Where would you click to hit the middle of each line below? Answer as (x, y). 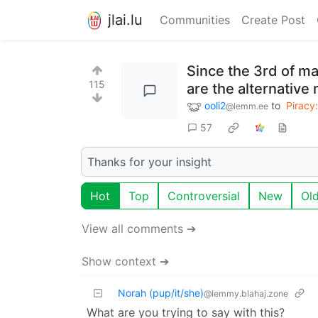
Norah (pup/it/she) (161, 292)
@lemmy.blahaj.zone (246, 293)
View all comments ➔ (139, 228)
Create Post (273, 20)
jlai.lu (125, 20)
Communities (195, 20)
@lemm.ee (247, 106)
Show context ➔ (125, 261)
